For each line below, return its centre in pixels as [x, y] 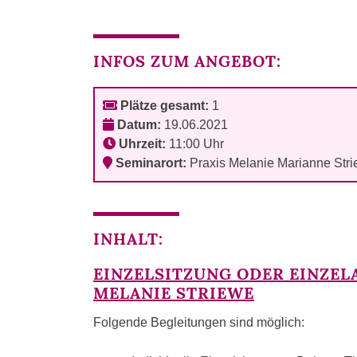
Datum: [137, 125]
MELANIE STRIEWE [174, 293]
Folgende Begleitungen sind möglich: [199, 323]
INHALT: [128, 239]
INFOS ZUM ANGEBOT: [187, 61]
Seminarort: [149, 163]
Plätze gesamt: [163, 106]
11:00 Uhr [195, 144]
